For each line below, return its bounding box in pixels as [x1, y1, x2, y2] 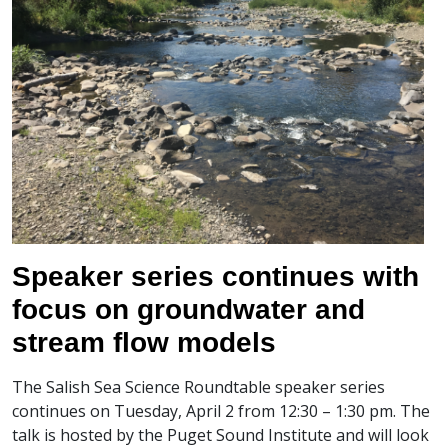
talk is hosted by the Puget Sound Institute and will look [12, 424, 429, 446]
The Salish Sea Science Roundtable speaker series [12, 376, 385, 398]
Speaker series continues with [12, 261, 419, 292]
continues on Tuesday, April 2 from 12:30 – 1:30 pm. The [12, 400, 430, 422]
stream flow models [12, 327, 276, 358]
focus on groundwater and [12, 294, 365, 325]
